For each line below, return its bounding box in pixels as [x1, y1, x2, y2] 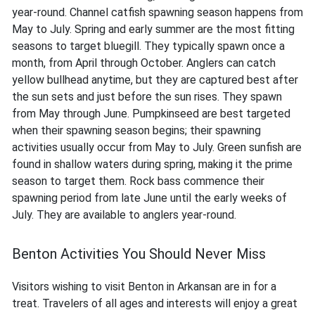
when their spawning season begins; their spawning [12, 124, 261, 138]
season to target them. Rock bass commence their [12, 174, 264, 188]
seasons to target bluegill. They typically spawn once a [12, 39, 285, 53]
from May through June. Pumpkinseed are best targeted [12, 107, 290, 121]
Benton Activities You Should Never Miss [12, 245, 266, 263]
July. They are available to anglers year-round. [12, 208, 236, 222]
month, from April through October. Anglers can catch [12, 56, 276, 70]
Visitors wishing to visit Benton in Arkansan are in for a [12, 280, 276, 294]
